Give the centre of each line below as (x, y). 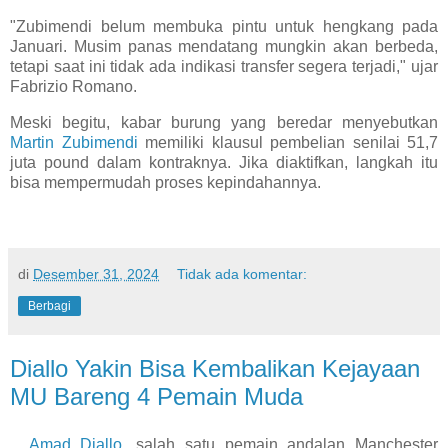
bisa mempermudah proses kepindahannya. (165, 182)
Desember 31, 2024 (96, 274)
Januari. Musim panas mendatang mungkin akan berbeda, (224, 46)
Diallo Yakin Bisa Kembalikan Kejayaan (215, 369)
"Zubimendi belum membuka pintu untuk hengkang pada (224, 26)
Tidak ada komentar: (242, 274)
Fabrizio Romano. (73, 86)
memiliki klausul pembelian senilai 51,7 (287, 142)
